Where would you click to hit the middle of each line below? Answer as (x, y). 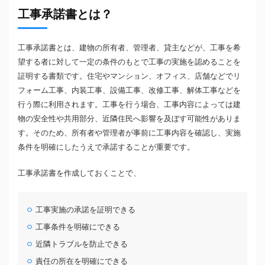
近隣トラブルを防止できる (82, 244)
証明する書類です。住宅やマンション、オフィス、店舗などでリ (129, 76)
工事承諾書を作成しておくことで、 (79, 173)
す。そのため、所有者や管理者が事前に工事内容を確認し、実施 (129, 133)
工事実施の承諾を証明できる (86, 210)
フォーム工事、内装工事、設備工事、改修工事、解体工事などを (129, 91)
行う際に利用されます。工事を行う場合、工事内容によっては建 (129, 105)
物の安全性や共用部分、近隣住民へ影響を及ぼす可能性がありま (129, 119)
